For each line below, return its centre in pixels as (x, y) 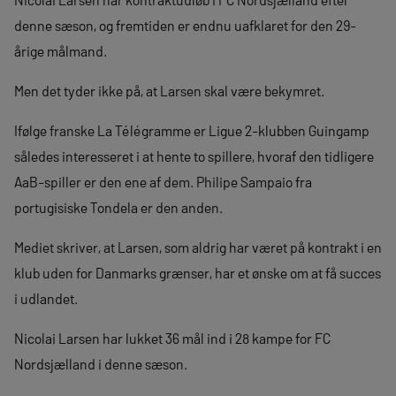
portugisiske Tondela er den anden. (118, 207)
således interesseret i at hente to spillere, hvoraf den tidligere (194, 156)
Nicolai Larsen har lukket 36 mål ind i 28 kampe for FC (172, 338)
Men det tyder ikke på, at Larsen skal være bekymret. (169, 90)
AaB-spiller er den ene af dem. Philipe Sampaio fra (163, 181)
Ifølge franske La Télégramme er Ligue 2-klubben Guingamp (192, 130)
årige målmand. (61, 50)
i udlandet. (46, 298)
